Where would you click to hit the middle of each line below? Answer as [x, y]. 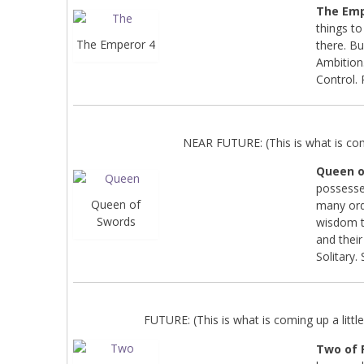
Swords [116, 221]
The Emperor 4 [116, 44]
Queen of [116, 204]
